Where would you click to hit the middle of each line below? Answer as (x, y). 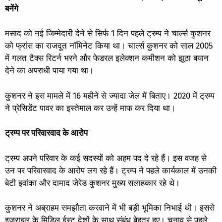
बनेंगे (12, 8)
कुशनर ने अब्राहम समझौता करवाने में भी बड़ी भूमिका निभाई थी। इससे (110, 208)
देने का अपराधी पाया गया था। (49, 71)
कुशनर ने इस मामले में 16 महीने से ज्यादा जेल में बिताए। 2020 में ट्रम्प (110, 96)
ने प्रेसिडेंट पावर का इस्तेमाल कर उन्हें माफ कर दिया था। (90, 108)
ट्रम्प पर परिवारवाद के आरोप (46, 133)
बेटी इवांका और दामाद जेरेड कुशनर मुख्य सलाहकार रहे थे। (92, 183)
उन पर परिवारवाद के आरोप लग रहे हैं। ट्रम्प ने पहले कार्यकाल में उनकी (111, 170)
